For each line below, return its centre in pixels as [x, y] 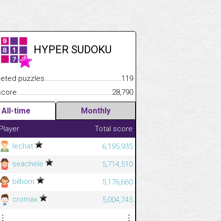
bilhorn [23, 181]
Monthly [96, 110]
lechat [23, 146]
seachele [28, 164]
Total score [114, 129]
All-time [16, 110]
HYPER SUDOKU [73, 49]
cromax [25, 199]
